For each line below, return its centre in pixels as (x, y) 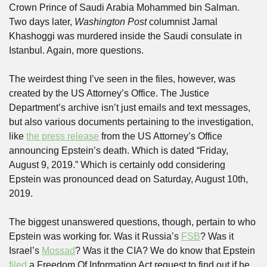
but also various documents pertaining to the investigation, (131, 122)
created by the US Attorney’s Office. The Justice (109, 93)
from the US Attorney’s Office (161, 136)
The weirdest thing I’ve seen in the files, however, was (122, 79)
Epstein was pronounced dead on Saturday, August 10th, (128, 179)
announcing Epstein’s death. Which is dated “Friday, (119, 150)
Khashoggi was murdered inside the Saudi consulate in (125, 36)
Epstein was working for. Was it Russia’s (95, 236)
